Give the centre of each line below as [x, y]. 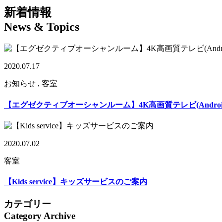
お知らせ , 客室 [31, 84]
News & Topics [42, 27]
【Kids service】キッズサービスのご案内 [76, 182]
